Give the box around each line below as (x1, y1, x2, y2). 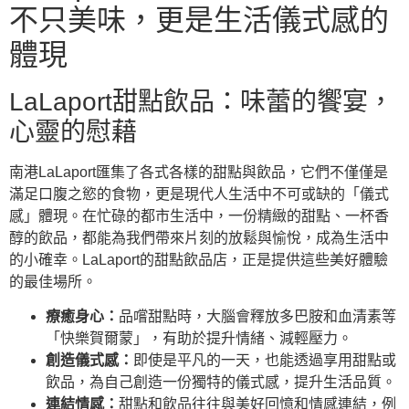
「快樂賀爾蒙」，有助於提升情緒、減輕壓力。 (46, 330, 352, 346)
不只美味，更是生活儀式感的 (9, 3, 389, 37)
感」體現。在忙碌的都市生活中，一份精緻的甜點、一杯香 (9, 207, 389, 224)
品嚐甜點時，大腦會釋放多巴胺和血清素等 (119, 308, 396, 324)
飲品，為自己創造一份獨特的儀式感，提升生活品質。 (46, 373, 396, 390)
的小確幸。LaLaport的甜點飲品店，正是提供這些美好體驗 (9, 251, 388, 267)
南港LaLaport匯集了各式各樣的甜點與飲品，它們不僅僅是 (9, 163, 388, 180)
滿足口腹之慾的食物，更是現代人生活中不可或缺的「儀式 (9, 185, 389, 202)
